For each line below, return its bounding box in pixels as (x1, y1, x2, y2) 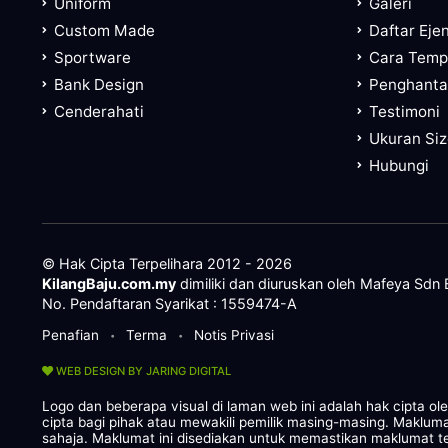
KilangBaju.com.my (42, 275, 176, 293)
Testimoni (369, 102, 440, 122)
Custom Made (54, 21, 155, 41)
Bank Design (54, 75, 144, 95)
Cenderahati (54, 102, 144, 122)
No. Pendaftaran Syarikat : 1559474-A (42, 295, 297, 313)
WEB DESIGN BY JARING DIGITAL (53, 364, 231, 379)
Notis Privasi (194, 327, 274, 344)
